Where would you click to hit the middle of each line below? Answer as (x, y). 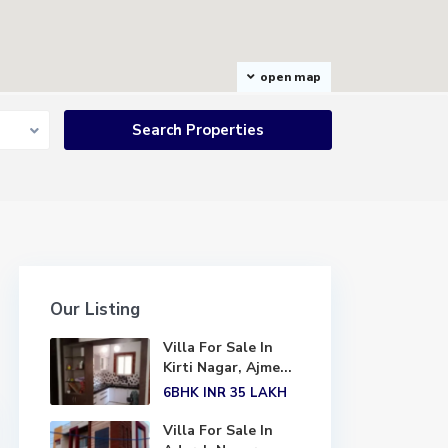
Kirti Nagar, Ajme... (227, 367)
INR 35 (224, 393)
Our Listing (95, 309)
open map (290, 77)
